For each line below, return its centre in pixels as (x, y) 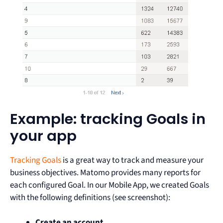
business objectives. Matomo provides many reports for (105, 172)
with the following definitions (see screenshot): (90, 197)
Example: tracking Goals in (108, 119)
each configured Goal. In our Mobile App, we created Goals (110, 185)
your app (43, 136)
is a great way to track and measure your (132, 160)
